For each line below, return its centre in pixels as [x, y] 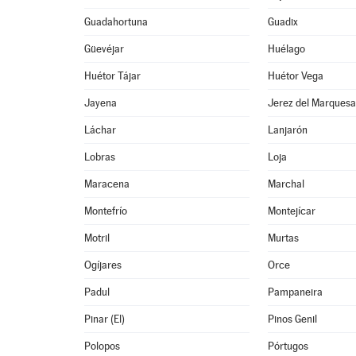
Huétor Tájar [113, 76]
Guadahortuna [116, 22]
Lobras [100, 157]
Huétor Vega [296, 76]
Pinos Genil [293, 319]
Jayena [101, 103]
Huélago [287, 49]
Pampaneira [296, 292]
